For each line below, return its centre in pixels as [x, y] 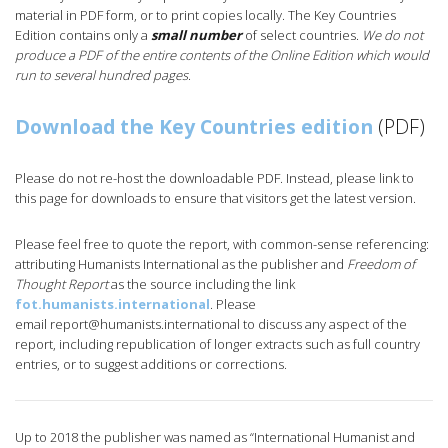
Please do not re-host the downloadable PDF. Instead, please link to [214, 177]
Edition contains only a [83, 34]
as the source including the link [201, 283]
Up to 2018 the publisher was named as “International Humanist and [215, 436]
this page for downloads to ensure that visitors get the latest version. [215, 197]
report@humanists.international [145, 323]
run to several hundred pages [101, 74]
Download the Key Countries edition [194, 126]
